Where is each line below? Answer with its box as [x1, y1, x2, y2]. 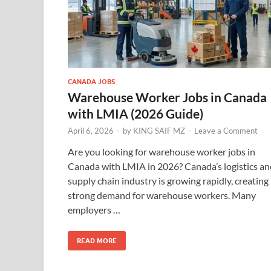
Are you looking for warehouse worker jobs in [68, 146, 255, 157]
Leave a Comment [194, 126, 258, 135]
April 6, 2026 [68, 126, 114, 135]
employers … [68, 204, 120, 215]
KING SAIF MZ [133, 126, 185, 135]
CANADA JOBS [68, 77, 115, 86]
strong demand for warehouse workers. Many [68, 189, 256, 201]
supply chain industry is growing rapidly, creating [68, 175, 269, 186]
